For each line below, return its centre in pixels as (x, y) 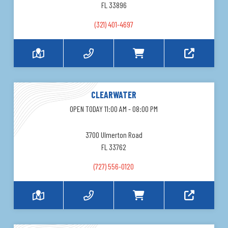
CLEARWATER (114, 95)
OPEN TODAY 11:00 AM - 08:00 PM (114, 109)
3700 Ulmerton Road (114, 135)
